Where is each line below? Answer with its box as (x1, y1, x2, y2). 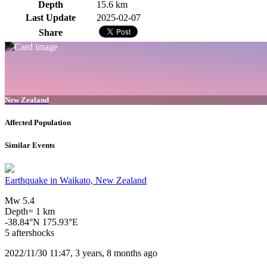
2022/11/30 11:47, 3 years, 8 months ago (5, 248, 157, 259)
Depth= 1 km (5, 206, 55, 217)
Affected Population (5, 118, 71, 128)
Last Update (25, 12, 76, 23)
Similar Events (5, 141, 55, 150)
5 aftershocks (5, 228, 54, 238)
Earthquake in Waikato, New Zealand (5, 175, 147, 186)
